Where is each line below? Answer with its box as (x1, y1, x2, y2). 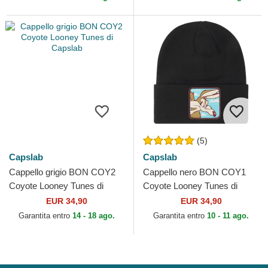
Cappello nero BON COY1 (143, 167, 246, 178)
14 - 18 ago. (72, 211, 115, 221)
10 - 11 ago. (207, 211, 249, 221)
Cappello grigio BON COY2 (9, 167, 115, 178)
